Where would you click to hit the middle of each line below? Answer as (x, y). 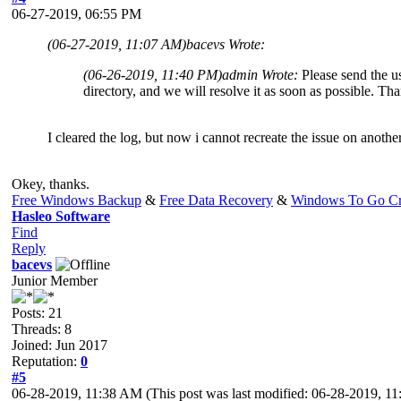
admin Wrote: (262, 74)
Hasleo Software (61, 216)
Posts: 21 (37, 312)
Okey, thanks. (51, 183)
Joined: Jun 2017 (60, 345)
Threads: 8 (42, 328)
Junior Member (55, 280)
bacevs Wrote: (226, 44)
